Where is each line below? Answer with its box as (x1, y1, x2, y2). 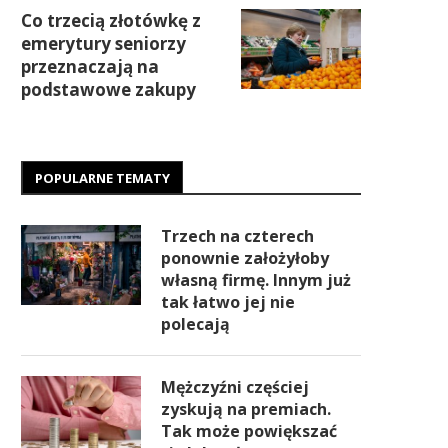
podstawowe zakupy (21, 78, 196, 101)
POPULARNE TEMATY (35, 169, 170, 187)
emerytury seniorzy (21, 32, 186, 55)
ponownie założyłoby (161, 247, 329, 269)
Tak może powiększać (161, 420, 337, 442)
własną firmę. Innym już (161, 269, 351, 291)
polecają (161, 313, 230, 335)
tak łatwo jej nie (161, 291, 295, 313)
